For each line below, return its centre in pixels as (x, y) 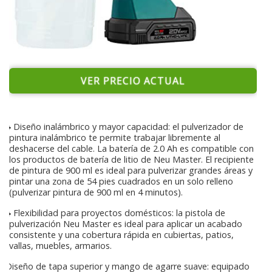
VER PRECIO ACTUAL (133, 80)
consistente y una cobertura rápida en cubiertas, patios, (121, 234)
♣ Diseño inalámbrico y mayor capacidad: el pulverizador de (123, 126)
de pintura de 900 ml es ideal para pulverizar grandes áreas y (131, 170)
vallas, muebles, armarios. (60, 245)
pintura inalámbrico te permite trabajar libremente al (115, 137)
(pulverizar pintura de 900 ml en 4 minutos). (96, 192)
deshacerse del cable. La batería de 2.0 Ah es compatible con (131, 148)
